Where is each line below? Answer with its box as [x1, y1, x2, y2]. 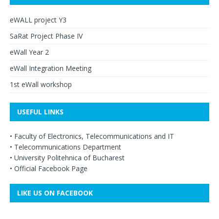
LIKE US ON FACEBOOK [17, 188, 93, 197]
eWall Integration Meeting [10, 63, 91, 73]
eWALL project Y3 [10, 15, 66, 24]
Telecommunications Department [12, 142, 121, 152]
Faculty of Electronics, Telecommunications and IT [12, 131, 174, 141]
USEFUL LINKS [17, 107, 64, 116]
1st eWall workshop [10, 79, 72, 89]
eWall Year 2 [10, 47, 49, 57]
